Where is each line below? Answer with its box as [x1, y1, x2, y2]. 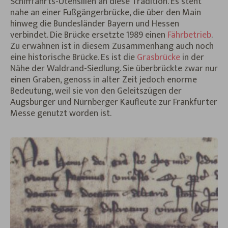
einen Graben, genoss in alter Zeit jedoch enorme [10, 72, 197, 88]
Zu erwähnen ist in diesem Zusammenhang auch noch [10, 39, 214, 54]
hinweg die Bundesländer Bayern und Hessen [10, 16, 179, 32]
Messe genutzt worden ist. [10, 106, 111, 122]
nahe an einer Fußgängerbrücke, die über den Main [10, 5, 201, 21]
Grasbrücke [137, 50, 180, 66]
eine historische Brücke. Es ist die [10, 50, 137, 66]
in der [180, 50, 204, 66]
